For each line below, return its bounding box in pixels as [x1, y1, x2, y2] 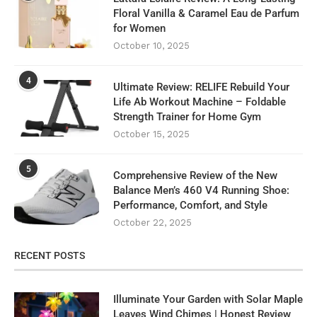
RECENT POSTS [14, 250, 85, 262]
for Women [113, 22, 166, 35]
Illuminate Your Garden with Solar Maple [113, 293, 303, 306]
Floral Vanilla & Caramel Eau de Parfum [113, 7, 299, 21]
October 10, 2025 [113, 40, 190, 52]
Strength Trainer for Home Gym [113, 110, 261, 124]
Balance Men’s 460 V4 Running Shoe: [113, 184, 289, 197]
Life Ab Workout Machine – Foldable [113, 96, 286, 109]
